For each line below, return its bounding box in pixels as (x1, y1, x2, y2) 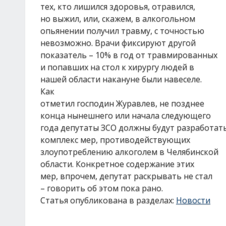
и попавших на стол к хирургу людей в (40, 62, 194, 73)
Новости (176, 195, 210, 206)
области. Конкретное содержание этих (40, 158, 194, 169)
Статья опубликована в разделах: (40, 195, 176, 206)
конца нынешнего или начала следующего (40, 110, 211, 121)
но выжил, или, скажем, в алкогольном (40, 13, 195, 24)
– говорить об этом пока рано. (40, 183, 163, 194)
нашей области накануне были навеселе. (40, 74, 202, 85)
